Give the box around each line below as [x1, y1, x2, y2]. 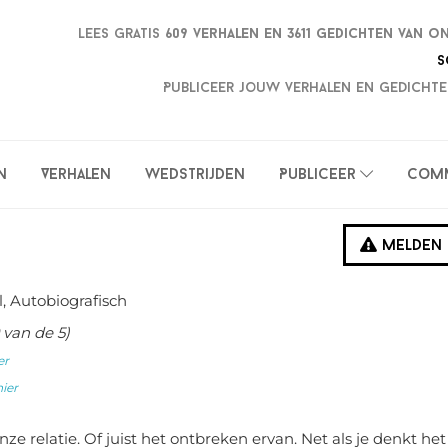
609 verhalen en [165, 26, 287, 42]
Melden [377, 239, 442, 254]
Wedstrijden [145, 168, 245, 183]
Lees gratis [78, 26, 165, 42]
